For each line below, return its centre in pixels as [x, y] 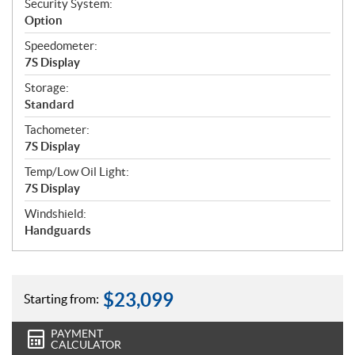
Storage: [47, 88]
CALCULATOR [86, 345]
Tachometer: [57, 130]
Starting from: [61, 298]
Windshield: [55, 214]
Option [44, 21]
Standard [50, 105]
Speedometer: [61, 46]
